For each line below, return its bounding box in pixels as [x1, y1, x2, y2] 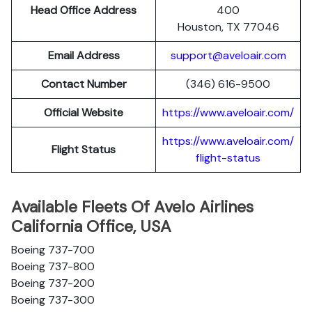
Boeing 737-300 [11, 292, 95, 307]
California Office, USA [11, 216, 171, 237]
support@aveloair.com [170, 48, 286, 63]
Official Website [44, 105, 123, 120]
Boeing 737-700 [11, 242, 95, 257]
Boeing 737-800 [11, 259, 95, 274]
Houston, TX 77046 [177, 19, 279, 34]
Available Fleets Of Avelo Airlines [11, 196, 253, 217]
